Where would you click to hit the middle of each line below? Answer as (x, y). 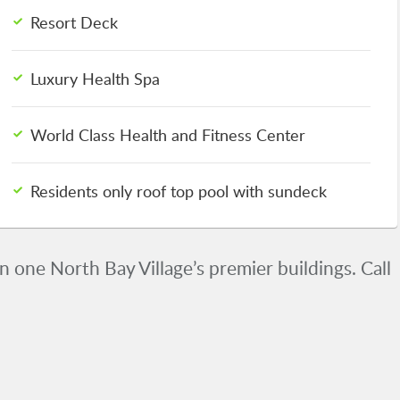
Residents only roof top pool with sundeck (179, 191)
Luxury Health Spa (96, 78)
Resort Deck (75, 22)
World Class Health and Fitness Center (168, 134)
